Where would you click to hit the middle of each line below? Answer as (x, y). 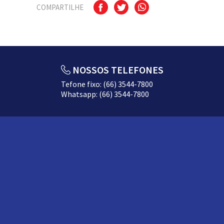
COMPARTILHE (60, 7)
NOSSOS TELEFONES (118, 70)
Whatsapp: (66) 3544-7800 (105, 94)
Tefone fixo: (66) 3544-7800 (107, 84)
